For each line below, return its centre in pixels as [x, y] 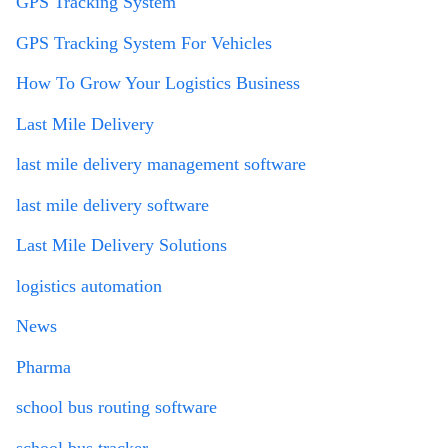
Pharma [43, 366]
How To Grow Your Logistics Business [158, 83]
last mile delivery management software [161, 164]
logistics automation [89, 285]
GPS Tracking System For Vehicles [144, 42]
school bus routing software [116, 407]
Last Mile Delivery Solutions [121, 245]
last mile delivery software [112, 204]
